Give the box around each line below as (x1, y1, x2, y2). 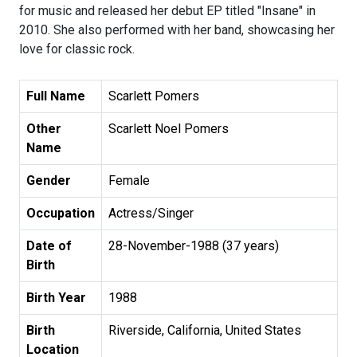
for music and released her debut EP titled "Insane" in (19, 3, 316, 19)
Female (108, 173, 150, 189)
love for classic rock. (19, 41, 135, 57)
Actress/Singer (108, 206, 194, 222)
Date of (26, 238, 72, 254)
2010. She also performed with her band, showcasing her (19, 22, 335, 38)
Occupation (26, 206, 95, 222)
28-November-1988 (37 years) (108, 238, 279, 254)
